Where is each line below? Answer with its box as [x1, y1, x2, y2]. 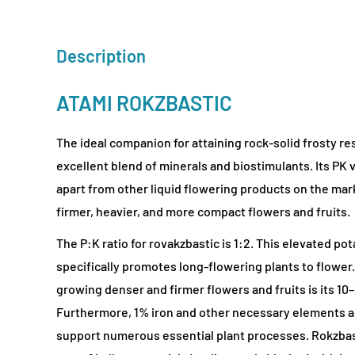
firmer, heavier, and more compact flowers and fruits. [56, 203, 350, 219]
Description [56, 45, 146, 66]
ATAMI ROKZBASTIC [56, 90, 232, 116]
